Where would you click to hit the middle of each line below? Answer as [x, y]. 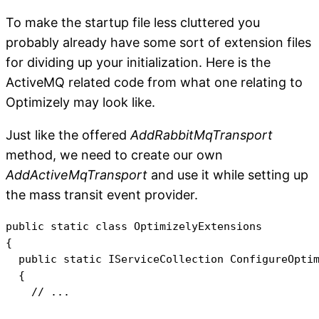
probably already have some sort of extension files [158, 42]
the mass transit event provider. [102, 194]
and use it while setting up [228, 174]
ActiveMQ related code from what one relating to [154, 82]
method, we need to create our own [114, 155]
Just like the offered [68, 135]
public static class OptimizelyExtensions [134, 226]
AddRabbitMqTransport [202, 135]
